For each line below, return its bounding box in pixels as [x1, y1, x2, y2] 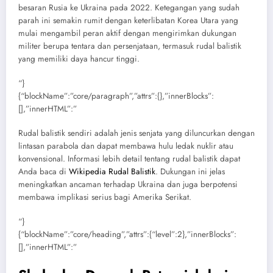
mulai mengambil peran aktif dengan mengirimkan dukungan [18, 27, 236, 39]
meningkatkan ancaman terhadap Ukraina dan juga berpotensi [18, 178, 238, 190]
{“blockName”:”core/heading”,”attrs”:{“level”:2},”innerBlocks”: [18, 229, 236, 241]
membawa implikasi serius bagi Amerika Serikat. [18, 191, 191, 203]
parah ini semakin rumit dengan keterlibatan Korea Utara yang [18, 14, 238, 26]
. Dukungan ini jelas [155, 165, 225, 177]
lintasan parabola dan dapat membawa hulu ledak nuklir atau [18, 140, 233, 152]
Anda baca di [18, 165, 69, 177]
